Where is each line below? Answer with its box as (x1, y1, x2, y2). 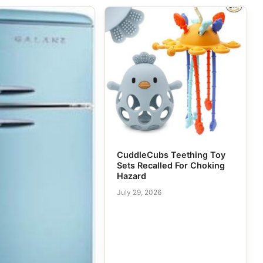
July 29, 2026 (116, 188, 161, 197)
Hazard (116, 170, 146, 181)
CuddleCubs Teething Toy (116, 149, 225, 160)
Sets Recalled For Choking (116, 160, 225, 170)
